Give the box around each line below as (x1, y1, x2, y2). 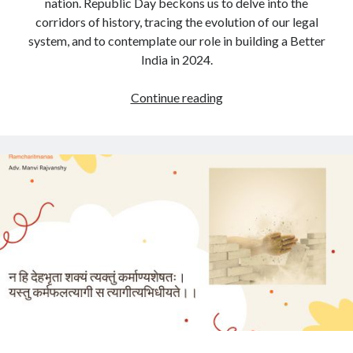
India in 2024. (140, 52, 213, 67)
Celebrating (221, 89, 287, 104)
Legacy (221, 127, 261, 142)
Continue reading (130, 90, 223, 105)
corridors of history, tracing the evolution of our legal (35, 14, 318, 29)
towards (221, 278, 267, 293)
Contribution (221, 259, 292, 274)
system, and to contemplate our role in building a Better (28, 33, 325, 48)
